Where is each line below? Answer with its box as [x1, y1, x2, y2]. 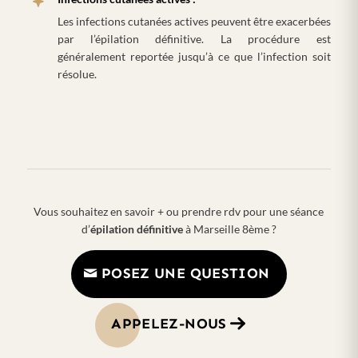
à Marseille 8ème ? [182, 222, 276, 237]
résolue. [57, 67, 97, 82]
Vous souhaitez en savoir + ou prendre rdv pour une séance [34, 205, 324, 219]
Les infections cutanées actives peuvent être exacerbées [57, 14, 331, 29]
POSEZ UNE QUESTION [101, 264, 270, 282]
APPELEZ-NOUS [111, 314, 227, 332]
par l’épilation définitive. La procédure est [57, 32, 331, 46]
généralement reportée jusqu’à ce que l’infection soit [57, 50, 331, 64]
